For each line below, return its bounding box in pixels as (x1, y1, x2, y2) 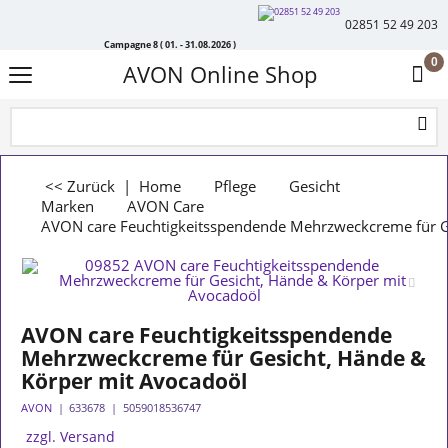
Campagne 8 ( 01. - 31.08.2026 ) (104, 37, 236, 50)
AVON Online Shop (123, 60, 317, 89)
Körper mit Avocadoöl (21, 366, 247, 396)
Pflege (214, 176, 256, 196)
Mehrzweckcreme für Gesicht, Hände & (21, 343, 426, 373)
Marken (41, 196, 94, 216)
